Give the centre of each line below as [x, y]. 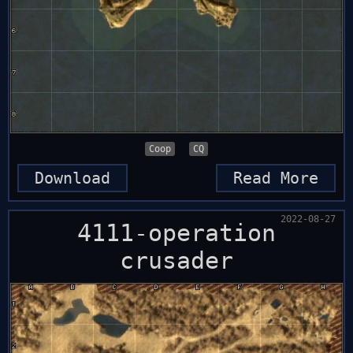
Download [72, 178]
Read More [276, 178]
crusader [176, 260]
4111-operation [176, 233]
